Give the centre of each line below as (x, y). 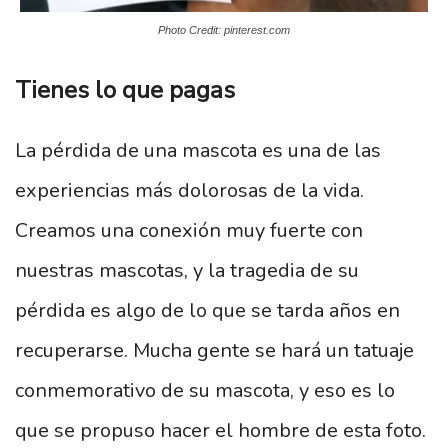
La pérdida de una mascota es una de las (198, 151)
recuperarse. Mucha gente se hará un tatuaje (214, 351)
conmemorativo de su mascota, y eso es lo (205, 391)
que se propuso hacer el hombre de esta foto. (220, 431)
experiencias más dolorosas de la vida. (189, 191)
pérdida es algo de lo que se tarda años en (207, 311)
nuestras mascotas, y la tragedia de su (187, 271)
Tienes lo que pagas (125, 90)
